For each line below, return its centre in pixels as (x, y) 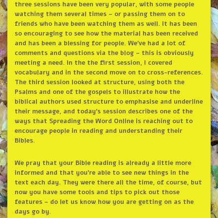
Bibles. (25, 141)
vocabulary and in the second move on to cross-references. (109, 73)
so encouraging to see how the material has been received (106, 34)
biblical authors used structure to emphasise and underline (109, 102)
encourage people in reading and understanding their (98, 131)
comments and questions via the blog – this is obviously (104, 53)
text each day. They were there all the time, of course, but (108, 183)
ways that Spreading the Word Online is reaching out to (103, 121)
